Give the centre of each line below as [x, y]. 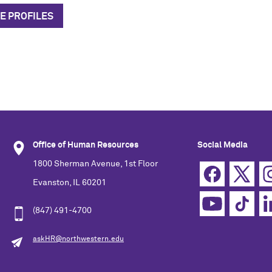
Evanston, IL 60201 [70, 182]
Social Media [223, 145]
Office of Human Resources [86, 145]
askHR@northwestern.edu [78, 240]
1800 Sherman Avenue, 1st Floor [95, 164]
